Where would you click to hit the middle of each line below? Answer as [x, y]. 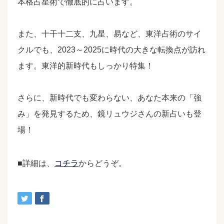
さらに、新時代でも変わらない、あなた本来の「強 [109, 98]
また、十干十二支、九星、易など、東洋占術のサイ [109, 34]
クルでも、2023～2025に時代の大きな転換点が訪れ [111, 50]
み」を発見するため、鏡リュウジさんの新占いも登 [109, 114]
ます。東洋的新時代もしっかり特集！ [85, 66]
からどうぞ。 [102, 163]
